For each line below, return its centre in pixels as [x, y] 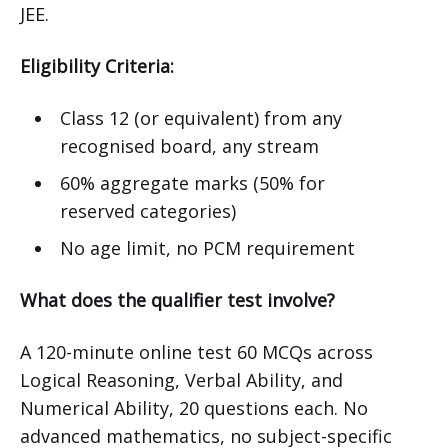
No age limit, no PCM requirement [207, 248]
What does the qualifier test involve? [180, 300]
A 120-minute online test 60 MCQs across [196, 352]
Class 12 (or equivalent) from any [200, 118]
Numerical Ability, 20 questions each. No [194, 408]
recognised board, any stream [189, 146]
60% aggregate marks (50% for [192, 183]
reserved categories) [147, 211]
